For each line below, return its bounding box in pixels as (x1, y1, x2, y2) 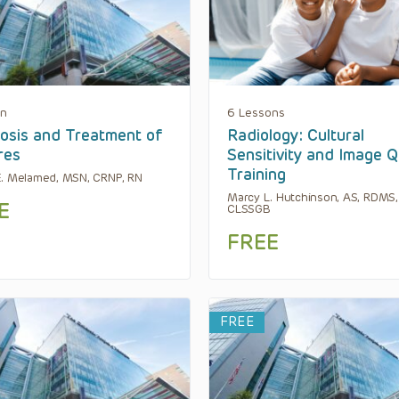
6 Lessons (227, 105, 285, 119)
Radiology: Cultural (227, 125, 364, 145)
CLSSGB (227, 201, 271, 216)
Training (227, 164, 286, 184)
